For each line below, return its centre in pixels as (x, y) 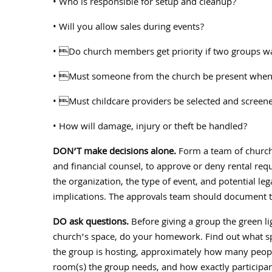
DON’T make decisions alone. (114, 152)
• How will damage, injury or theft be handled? (150, 127)
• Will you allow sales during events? (128, 28)
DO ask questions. (91, 223)
